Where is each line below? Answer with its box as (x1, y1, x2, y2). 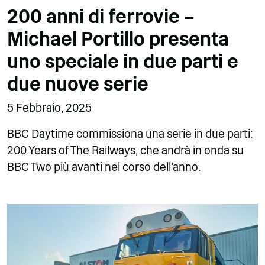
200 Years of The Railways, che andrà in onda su (7, 143, 244, 157)
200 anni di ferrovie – (7, 5, 195, 28)
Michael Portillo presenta (7, 27, 229, 50)
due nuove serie (7, 72, 148, 95)
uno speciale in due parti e (7, 50, 238, 73)
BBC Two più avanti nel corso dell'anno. (7, 160, 201, 174)
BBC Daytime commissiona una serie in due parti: (7, 127, 253, 141)
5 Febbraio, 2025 (7, 101, 92, 115)
